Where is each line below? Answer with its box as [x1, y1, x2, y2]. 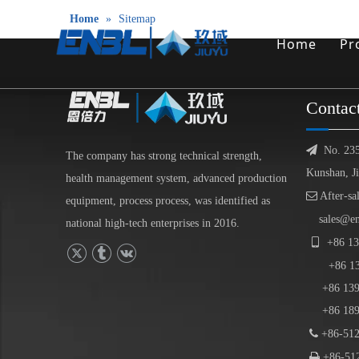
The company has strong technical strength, [66, 149, 262, 162]
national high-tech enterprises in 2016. [66, 216, 240, 229]
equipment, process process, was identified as [66, 194, 270, 207]
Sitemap [119, 13, 155, 25]
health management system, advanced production [66, 171, 287, 184]
